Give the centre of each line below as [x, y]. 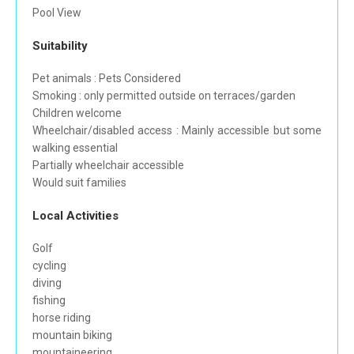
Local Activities [75, 216]
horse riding [62, 318]
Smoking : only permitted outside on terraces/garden [164, 96]
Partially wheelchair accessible [108, 166]
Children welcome [77, 113]
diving [47, 283]
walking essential [75, 148]
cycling [49, 266]
